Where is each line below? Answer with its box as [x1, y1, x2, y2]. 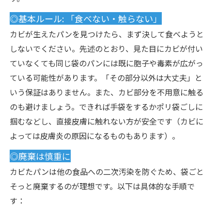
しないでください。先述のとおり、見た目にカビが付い [10, 43, 203, 54]
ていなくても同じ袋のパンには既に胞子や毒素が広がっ [10, 57, 203, 69]
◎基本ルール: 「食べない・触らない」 [10, 12, 162, 25]
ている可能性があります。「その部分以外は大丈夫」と [10, 72, 202, 83]
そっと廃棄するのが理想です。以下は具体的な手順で [10, 180, 195, 192]
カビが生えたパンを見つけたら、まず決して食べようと [10, 28, 204, 40]
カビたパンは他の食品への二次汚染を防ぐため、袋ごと [10, 166, 204, 177]
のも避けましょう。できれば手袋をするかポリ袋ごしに [10, 101, 203, 112]
